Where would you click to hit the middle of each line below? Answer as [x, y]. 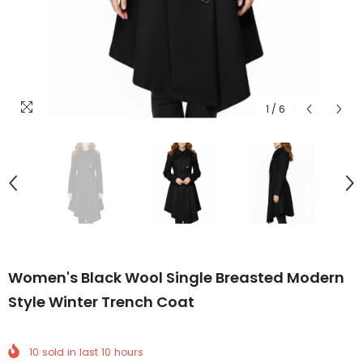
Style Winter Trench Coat [101, 302]
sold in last [70, 352]
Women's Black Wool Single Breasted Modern [176, 278]
